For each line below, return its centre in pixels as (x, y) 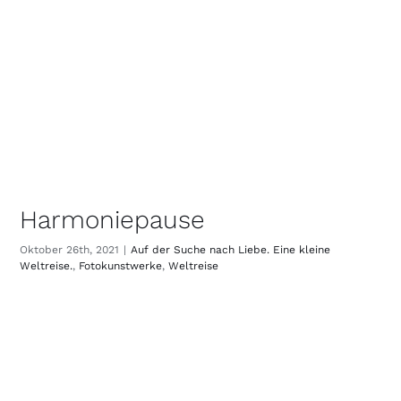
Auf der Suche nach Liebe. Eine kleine (231, 250)
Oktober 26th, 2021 (70, 250)
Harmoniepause (113, 220)
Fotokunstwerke (121, 266)
